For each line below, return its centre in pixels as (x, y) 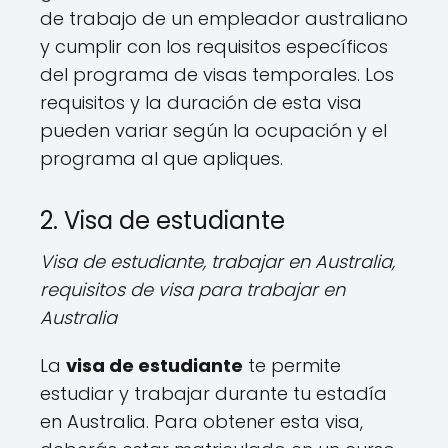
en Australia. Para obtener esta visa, (201, 421)
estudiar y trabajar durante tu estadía (213, 393)
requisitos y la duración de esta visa (201, 102)
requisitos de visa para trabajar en (192, 289)
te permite (292, 365)
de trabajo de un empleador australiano (224, 18)
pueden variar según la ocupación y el (213, 130)
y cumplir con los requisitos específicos (214, 46)
